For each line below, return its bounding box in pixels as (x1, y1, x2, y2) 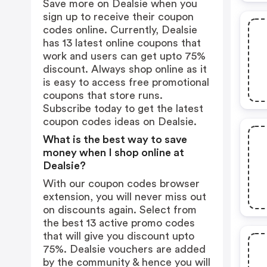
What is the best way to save (43, 134, 187, 145)
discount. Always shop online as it (43, 64, 207, 74)
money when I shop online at (43, 147, 184, 158)
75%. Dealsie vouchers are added (43, 244, 206, 254)
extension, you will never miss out (43, 191, 206, 202)
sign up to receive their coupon (43, 11, 194, 22)
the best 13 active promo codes (43, 218, 195, 228)
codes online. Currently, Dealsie (43, 24, 197, 35)
